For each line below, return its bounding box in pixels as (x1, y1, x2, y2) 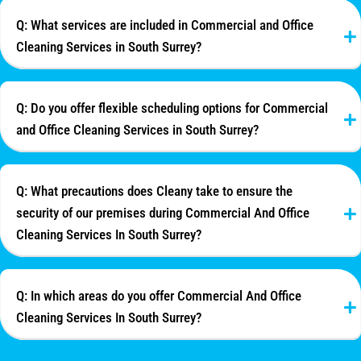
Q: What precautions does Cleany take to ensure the (16, 183, 293, 200)
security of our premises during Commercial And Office (16, 205, 309, 222)
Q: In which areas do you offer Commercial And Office (16, 288, 301, 305)
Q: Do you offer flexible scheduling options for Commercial (16, 100, 328, 117)
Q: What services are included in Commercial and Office (16, 17, 313, 34)
